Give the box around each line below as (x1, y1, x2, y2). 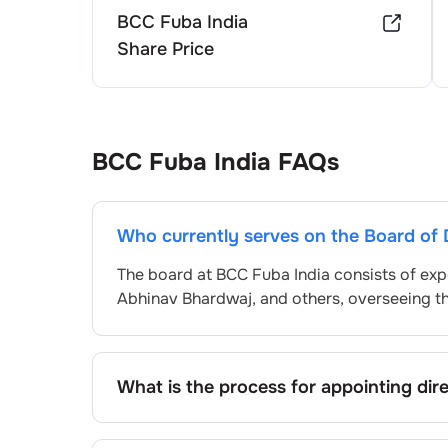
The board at (117, 263, 216, 285)
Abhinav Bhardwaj (117, 287, 252, 309)
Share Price (117, 37, 214, 60)
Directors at (117, 414, 210, 436)
